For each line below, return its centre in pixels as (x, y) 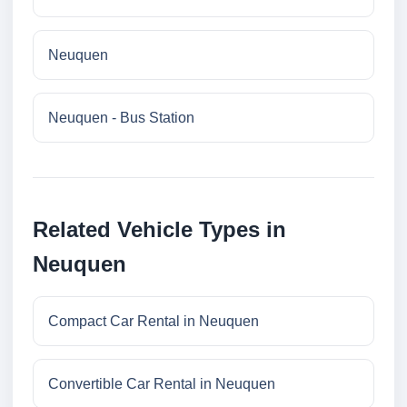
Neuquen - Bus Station (121, 118)
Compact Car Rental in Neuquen (154, 322)
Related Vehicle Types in (159, 230)
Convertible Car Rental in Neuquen (162, 384)
